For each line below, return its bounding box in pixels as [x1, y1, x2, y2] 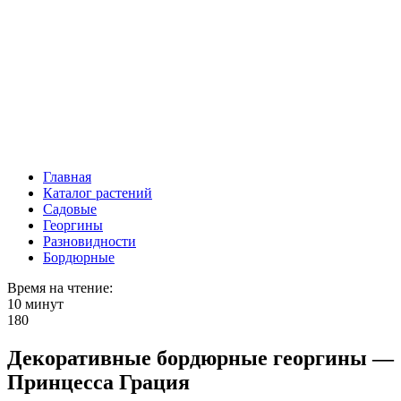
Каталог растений [43, 185, 152, 200]
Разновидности [43, 234, 136, 249]
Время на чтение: [7, 280, 113, 295]
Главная [43, 169, 91, 184]
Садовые [43, 201, 97, 217]
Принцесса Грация [7, 370, 190, 394]
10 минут [7, 296, 64, 311]
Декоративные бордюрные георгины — [7, 346, 394, 370]
